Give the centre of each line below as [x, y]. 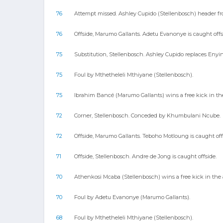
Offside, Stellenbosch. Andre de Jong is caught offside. [145, 156]
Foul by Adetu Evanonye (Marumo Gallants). [132, 197]
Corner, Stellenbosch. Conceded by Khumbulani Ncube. [147, 115]
